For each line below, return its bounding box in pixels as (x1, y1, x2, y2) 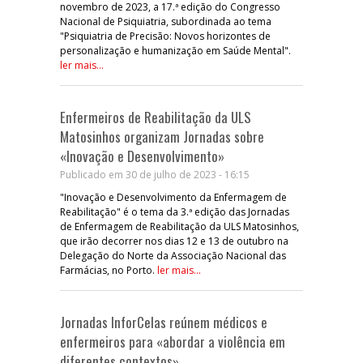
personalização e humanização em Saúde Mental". (60, 43, 291, 58)
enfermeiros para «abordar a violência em (60, 331, 285, 352)
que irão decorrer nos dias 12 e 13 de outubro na (60, 233, 288, 248)
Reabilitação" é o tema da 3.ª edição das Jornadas (60, 204, 289, 219)
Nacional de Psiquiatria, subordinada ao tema (60, 14, 271, 28)
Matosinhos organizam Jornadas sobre (60, 126, 264, 147)
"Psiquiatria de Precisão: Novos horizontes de (60, 28, 271, 43)
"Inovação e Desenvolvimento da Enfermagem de (60, 190, 287, 204)
